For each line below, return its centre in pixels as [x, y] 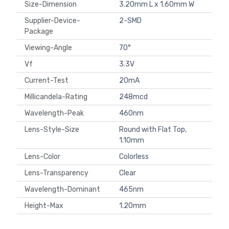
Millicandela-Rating [58, 97]
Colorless [134, 157]
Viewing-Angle [50, 48]
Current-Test [48, 81]
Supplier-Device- [52, 21]
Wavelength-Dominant [64, 190]
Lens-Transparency [58, 173]
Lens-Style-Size [53, 130]
